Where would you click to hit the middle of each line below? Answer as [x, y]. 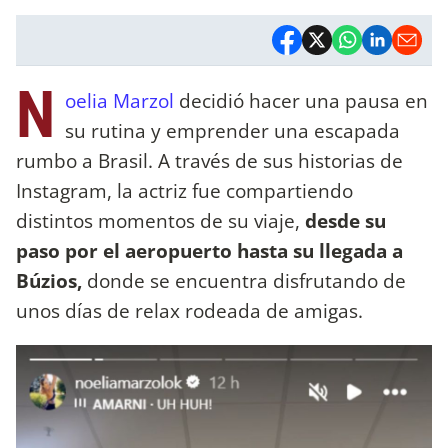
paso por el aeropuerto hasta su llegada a [209, 250]
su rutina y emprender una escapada [232, 130]
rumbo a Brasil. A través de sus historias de [209, 160]
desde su [345, 220]
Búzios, [49, 280]
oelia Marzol [119, 100]
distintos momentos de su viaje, [160, 220]
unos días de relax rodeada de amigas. [189, 310]
